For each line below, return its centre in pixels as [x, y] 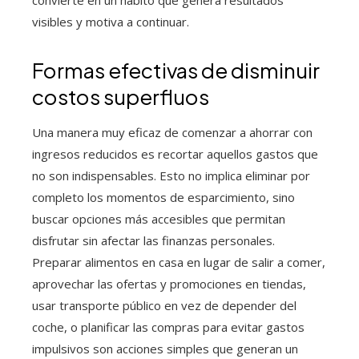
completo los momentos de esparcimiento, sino [163, 197]
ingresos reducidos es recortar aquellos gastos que [175, 154]
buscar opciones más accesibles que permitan [159, 219]
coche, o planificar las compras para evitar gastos [168, 327]
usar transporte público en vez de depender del [164, 305]
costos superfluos [121, 97]
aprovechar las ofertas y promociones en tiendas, [169, 284]
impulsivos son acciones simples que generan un [165, 349]
